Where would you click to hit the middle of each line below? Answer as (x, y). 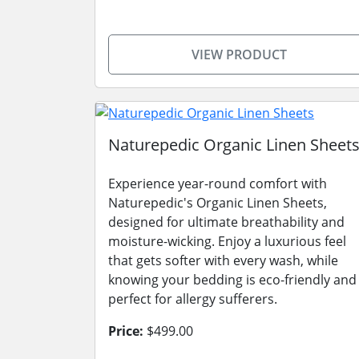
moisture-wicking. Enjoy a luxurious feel (227, 241)
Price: (126, 331)
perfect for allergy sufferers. (193, 298)
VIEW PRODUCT (239, 54)
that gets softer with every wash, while (223, 260)
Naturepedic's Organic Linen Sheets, (218, 202)
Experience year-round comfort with (218, 183)
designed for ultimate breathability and (226, 222)
